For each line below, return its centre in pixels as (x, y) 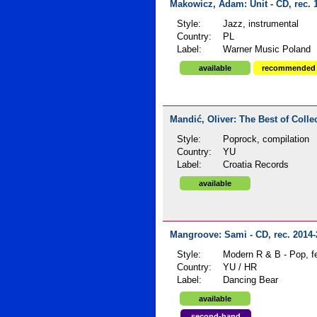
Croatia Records (256, 165)
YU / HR (240, 267)
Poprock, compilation (266, 139)
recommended (288, 68)
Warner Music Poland (267, 50)
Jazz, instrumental (261, 24)
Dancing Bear (251, 280)
